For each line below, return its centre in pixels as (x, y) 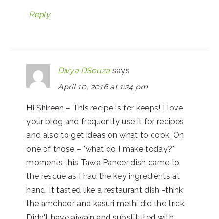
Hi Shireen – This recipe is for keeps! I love (105, 108)
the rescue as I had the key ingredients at (103, 176)
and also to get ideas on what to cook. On (105, 135)
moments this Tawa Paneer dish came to (103, 163)
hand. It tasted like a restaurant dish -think (105, 190)
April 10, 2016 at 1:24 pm (103, 87)
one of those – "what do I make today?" (100, 149)
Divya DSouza (84, 71)
